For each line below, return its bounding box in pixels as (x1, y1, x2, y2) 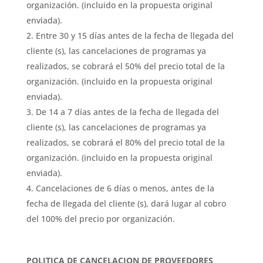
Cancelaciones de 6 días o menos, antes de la (35, 183, 214, 194)
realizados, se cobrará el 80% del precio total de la (26, 137, 225, 148)
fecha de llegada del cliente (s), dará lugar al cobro (26, 198, 226, 209)
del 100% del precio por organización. (26, 213, 175, 224)
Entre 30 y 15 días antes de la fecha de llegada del (35, 30, 234, 41)
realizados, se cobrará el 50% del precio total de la (26, 60, 225, 72)
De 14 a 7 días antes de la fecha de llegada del (35, 106, 219, 117)
